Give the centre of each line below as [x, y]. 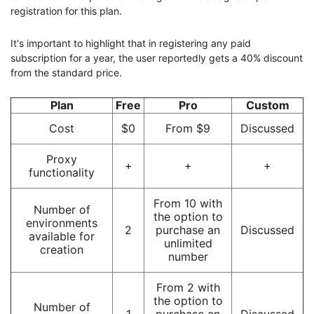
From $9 [188, 128]
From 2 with [188, 287]
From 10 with [188, 203]
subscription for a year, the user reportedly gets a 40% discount [157, 57]
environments [62, 223]
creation [62, 249]
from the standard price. [66, 72]
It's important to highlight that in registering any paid [131, 43]
